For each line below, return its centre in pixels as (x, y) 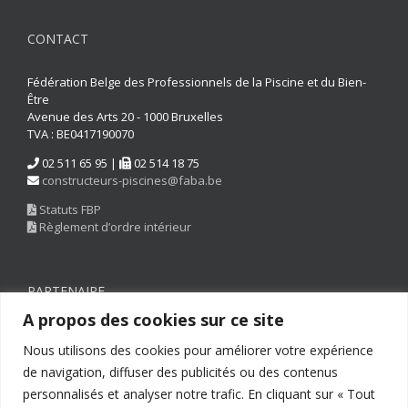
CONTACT (58, 39)
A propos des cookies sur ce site (153, 319)
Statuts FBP (69, 210)
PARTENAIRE (66, 291)
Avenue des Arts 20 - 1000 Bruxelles (125, 117)
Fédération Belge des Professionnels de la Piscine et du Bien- (197, 82)
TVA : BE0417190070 (81, 134)
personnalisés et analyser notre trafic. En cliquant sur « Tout (199, 393)
